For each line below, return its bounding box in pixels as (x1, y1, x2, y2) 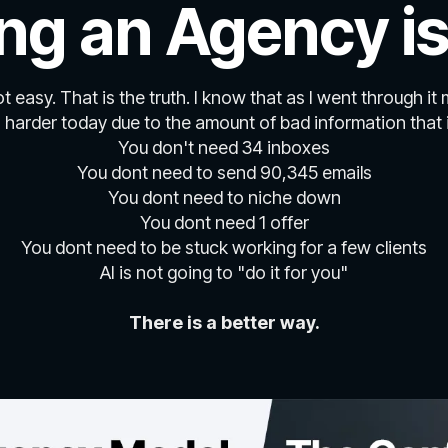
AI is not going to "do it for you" (100, 262, 348, 284)
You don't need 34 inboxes (118, 137, 330, 159)
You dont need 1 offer (139, 212, 309, 234)
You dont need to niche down (107, 187, 341, 209)
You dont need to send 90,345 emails (76, 162, 372, 184)
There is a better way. (128, 312, 320, 334)
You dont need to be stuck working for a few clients (21, 237, 427, 259)
